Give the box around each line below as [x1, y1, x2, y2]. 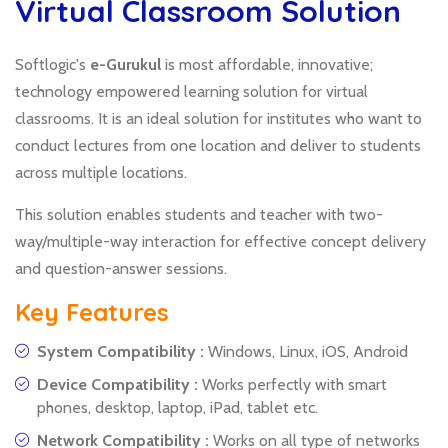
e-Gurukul [90, 54, 161, 74]
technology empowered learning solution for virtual [15, 81, 368, 101]
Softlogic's [15, 54, 90, 74]
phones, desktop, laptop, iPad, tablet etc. [37, 397, 318, 417]
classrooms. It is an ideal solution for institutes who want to [15, 108, 422, 128]
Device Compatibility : [37, 374, 202, 394]
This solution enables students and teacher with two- [15, 204, 383, 224]
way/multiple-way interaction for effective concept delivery [15, 231, 426, 251]
